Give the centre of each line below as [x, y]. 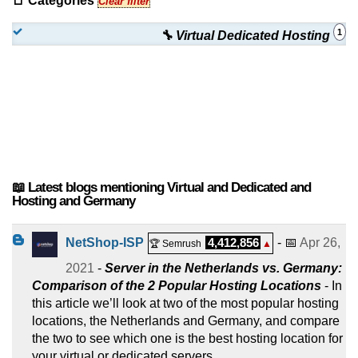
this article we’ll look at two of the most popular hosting [185, 303]
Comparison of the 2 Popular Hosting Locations [177, 285]
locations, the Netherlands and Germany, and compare [186, 320]
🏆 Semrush [175, 243]
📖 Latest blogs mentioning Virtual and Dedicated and [161, 187]
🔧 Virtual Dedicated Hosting [247, 35]
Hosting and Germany [74, 201]
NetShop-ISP [105, 242]
